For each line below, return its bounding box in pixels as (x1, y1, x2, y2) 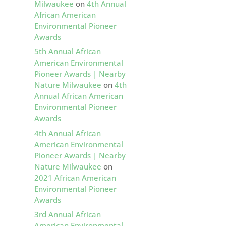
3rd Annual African (34, 209, 101, 219)
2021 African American (34, 172, 116, 183)
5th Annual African (34, 46, 101, 56)
